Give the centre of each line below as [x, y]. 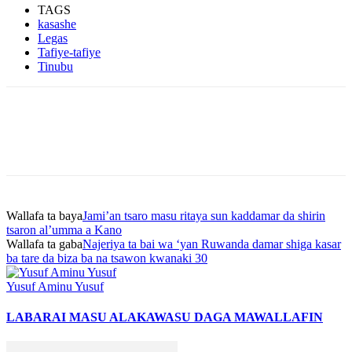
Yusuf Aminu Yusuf [55, 286]
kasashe [57, 24]
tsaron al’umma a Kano [64, 229]
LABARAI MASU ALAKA [80, 317]
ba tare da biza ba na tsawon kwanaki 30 [107, 258]
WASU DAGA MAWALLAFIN [238, 317]
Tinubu [55, 66]
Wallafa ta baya [44, 215]
